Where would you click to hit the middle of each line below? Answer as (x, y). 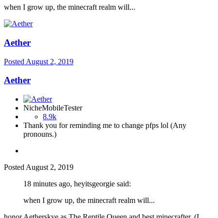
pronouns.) (40, 134)
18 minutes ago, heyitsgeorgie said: (77, 183)
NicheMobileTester (53, 108)
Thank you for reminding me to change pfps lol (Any (105, 125)
